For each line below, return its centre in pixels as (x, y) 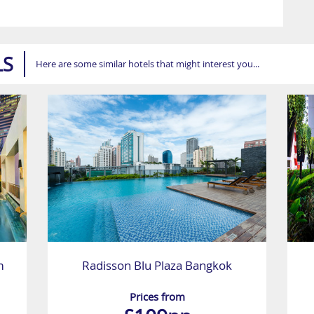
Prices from (157, 297)
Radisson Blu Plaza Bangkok (157, 266)
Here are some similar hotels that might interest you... (148, 64)
